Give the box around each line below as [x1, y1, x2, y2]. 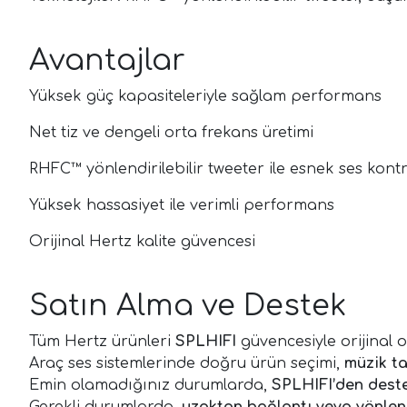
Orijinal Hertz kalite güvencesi [29, 233, 255, 251]
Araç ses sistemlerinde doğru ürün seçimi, [29, 355, 344, 372]
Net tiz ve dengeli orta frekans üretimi [29, 124, 313, 142]
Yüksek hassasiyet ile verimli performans [29, 197, 334, 214]
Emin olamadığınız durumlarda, [29, 377, 272, 394]
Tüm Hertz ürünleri [29, 333, 175, 351]
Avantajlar [29, 45, 185, 77]
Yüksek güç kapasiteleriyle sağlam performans [29, 88, 382, 105]
